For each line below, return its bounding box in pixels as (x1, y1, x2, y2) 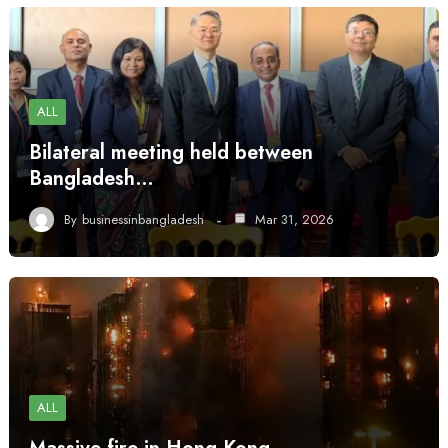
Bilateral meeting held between (28, 138, 313, 167)
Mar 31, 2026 (250, 209, 334, 229)
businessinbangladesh (81, 209, 204, 229)
